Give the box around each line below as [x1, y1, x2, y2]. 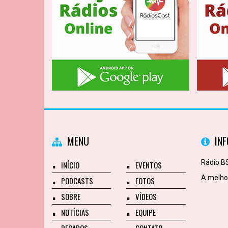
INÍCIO [61, 159, 79, 170]
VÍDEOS [135, 191, 157, 202]
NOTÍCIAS [61, 207, 89, 218]
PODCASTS [61, 175, 93, 186]
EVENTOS [135, 159, 162, 170]
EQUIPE [135, 207, 156, 218]
